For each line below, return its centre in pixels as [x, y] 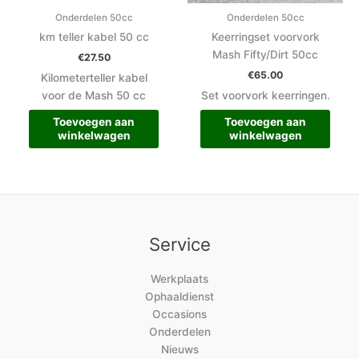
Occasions [179, 314]
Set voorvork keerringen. [265, 96]
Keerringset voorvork [265, 37]
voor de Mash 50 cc [94, 96]
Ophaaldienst [179, 296]
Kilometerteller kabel [94, 78]
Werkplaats [179, 278]
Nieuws [179, 349]
